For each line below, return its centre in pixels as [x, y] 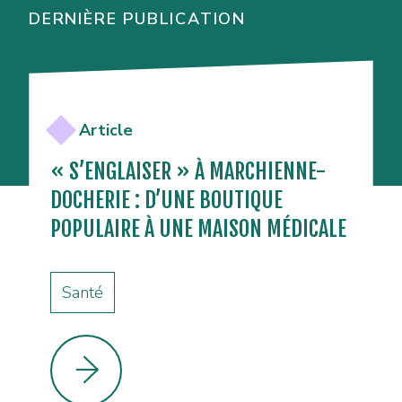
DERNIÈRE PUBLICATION [137, 19]
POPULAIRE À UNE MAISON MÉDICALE [198, 229]
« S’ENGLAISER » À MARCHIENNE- [188, 172]
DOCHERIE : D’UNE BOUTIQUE [166, 201]
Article [106, 131]
